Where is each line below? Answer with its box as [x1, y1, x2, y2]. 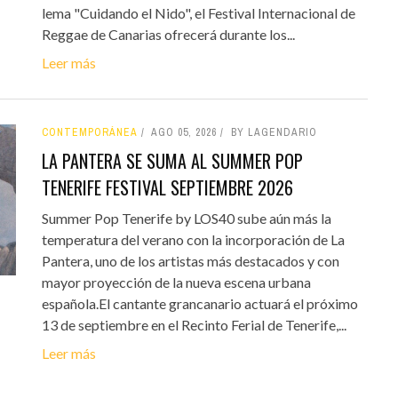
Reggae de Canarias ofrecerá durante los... [41, 25, 295, 43]
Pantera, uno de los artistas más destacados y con [41, 251, 339, 269]
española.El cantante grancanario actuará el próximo [41, 294, 358, 312]
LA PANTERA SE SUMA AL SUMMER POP [41, 147, 303, 174]
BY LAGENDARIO [230, 124, 317, 139]
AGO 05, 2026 [150, 124, 217, 139]
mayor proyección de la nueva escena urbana [41, 273, 311, 291]
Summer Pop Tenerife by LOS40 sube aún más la [41, 209, 331, 227]
